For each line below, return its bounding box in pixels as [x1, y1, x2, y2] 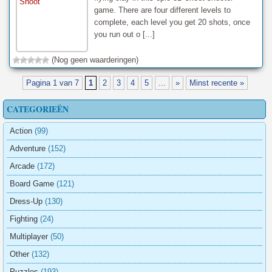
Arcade [10, 161, 35, 171]
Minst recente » [189, 78, 244, 87]
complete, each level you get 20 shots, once [93, 18, 250, 27]
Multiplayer [10, 231, 48, 241]
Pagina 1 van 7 [26, 78, 79, 87]
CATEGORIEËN [7, 102, 69, 115]
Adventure [10, 143, 46, 153]
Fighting [10, 214, 38, 223]
